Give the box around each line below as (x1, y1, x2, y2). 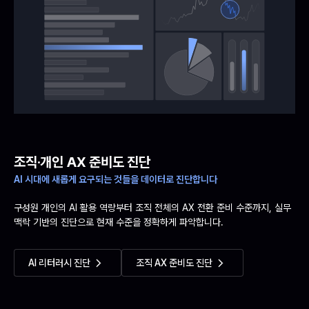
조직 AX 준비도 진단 (136, 257, 212, 268)
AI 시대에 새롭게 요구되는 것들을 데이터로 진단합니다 (14, 174, 217, 185)
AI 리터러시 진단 (28, 257, 90, 268)
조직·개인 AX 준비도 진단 (14, 154, 150, 170)
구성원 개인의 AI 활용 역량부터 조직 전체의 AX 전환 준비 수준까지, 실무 (14, 202, 291, 213)
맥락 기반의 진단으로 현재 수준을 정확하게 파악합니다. (14, 217, 223, 228)
